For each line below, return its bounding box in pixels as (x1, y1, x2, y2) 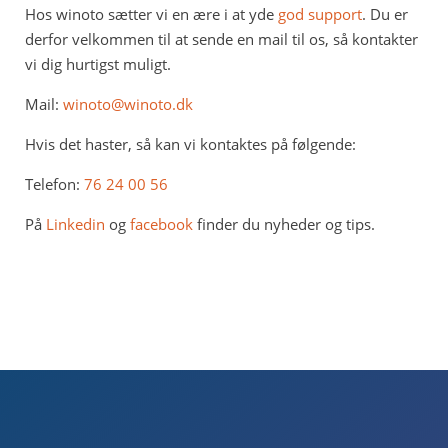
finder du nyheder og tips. (192, 214, 375, 235)
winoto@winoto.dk (62, 94, 193, 115)
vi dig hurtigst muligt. (24, 54, 171, 75)
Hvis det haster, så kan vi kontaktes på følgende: (24, 134, 356, 155)
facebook (129, 214, 193, 235)
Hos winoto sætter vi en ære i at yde (24, 4, 278, 25)
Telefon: (24, 174, 84, 195)
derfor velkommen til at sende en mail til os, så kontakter (24, 29, 418, 50)
